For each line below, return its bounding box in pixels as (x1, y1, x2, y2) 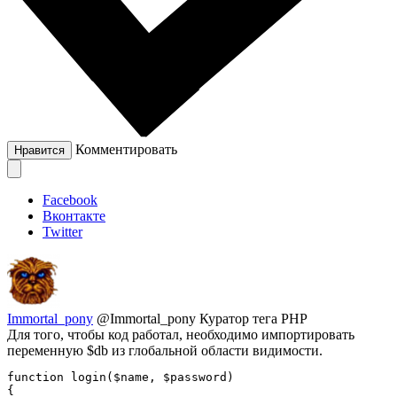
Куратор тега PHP (199, 310, 307, 326)
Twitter (43, 223, 82, 239)
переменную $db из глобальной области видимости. (7, 342, 323, 358)
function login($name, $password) (7, 370, 234, 384)
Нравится (14, 143, 65, 157)
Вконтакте (43, 207, 105, 223)
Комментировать (75, 141, 177, 157)
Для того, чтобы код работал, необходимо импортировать (7, 326, 354, 342)
